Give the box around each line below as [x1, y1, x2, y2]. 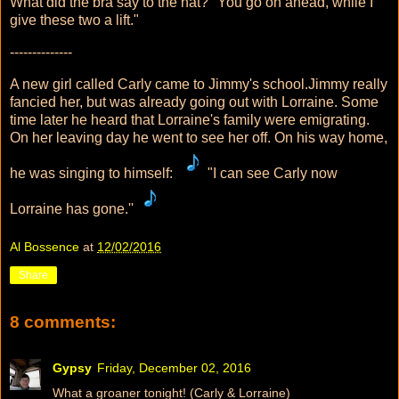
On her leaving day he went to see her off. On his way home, [10, 129, 387, 145]
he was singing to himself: [10, 165, 176, 181]
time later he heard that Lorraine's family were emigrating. [10, 111, 373, 127]
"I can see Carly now [208, 165, 338, 181]
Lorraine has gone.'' [10, 200, 134, 216]
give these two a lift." [10, 12, 139, 28]
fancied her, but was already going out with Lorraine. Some [10, 94, 379, 110]
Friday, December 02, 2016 [97, 361, 251, 376]
